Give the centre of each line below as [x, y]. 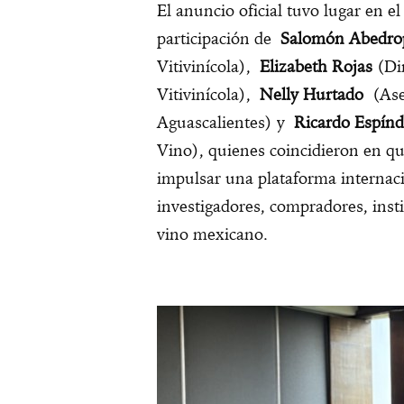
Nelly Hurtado [312, 95]
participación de [219, 39]
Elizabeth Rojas [316, 67]
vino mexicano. [212, 234]
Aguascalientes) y [225, 123]
